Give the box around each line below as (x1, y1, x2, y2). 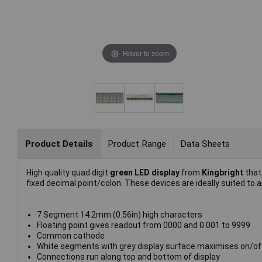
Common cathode (36, 231, 105, 241)
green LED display (110, 168, 181, 178)
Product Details (25, 138, 93, 149)
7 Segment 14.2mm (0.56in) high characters (36, 210, 202, 220)
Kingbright (202, 168, 243, 178)
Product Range (107, 138, 166, 149)
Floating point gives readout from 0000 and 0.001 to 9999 (36, 220, 250, 230)
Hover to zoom (122, 47, 169, 58)
